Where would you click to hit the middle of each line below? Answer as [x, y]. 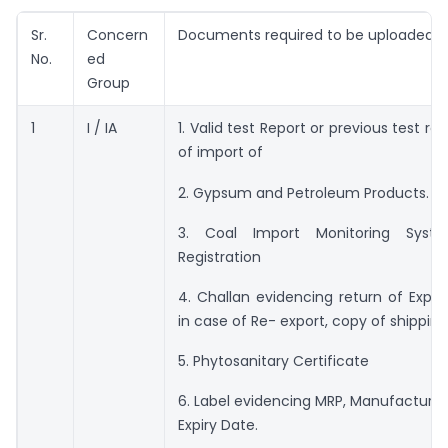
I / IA [102, 128]
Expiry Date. [218, 424]
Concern [117, 35]
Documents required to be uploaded [306, 35]
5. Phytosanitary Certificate [273, 360]
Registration [219, 256]
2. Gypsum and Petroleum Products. [303, 192]
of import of [220, 152]
